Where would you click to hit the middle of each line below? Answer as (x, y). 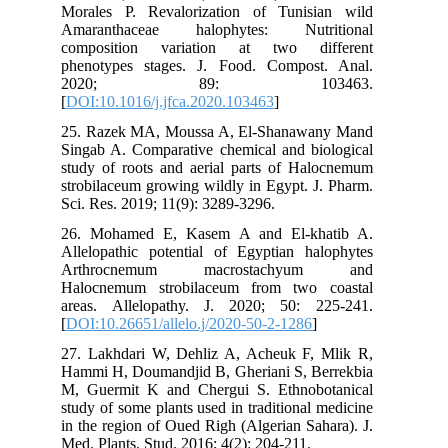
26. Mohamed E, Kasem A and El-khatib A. (241, 233)
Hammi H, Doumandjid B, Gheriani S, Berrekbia (241, 371)
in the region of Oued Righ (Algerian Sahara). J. (241, 425)
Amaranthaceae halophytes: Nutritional (241, 29)
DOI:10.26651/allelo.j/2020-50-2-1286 (213, 323)
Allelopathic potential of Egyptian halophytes (241, 251)
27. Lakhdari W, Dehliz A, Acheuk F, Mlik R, (241, 353)
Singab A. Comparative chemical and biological (241, 149)
